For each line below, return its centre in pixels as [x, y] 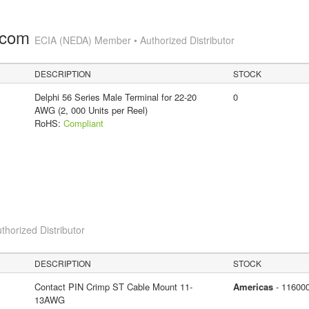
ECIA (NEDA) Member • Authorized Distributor [134, 40]
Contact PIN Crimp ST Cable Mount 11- [113, 286]
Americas [253, 286]
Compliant [83, 123]
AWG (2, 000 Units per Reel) [91, 110]
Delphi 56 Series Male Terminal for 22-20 [115, 97]
